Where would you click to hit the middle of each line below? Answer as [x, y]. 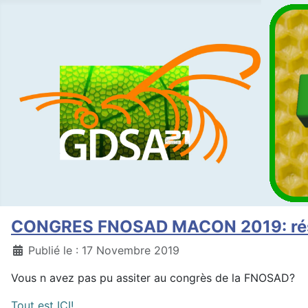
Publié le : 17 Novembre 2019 [104, 250]
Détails [29, 250]
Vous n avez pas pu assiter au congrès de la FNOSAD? [153, 278]
